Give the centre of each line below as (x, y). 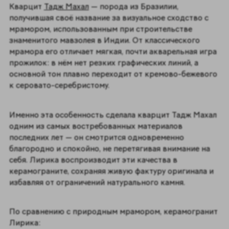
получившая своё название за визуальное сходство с (109, 18)
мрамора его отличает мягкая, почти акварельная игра (113, 52)
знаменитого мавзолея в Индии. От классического (104, 40)
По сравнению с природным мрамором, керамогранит (113, 212)
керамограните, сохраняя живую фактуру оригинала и (111, 171)
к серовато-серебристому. (60, 85)
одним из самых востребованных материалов (96, 126)
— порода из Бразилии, (133, 7)
